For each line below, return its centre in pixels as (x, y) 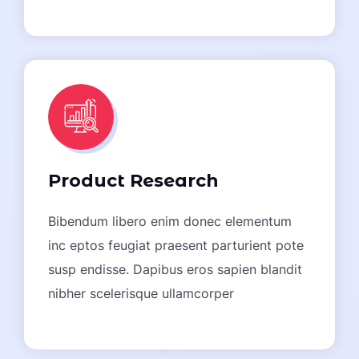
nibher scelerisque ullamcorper (141, 293)
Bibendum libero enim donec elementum (170, 221)
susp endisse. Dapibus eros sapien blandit (175, 269)
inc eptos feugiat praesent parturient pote (176, 245)
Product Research (133, 181)
